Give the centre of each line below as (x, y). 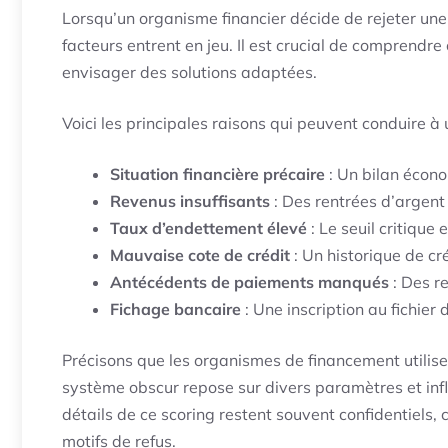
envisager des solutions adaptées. (189, 72)
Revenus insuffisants (190, 201)
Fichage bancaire (175, 309)
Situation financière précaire (217, 174)
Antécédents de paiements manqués (249, 282)
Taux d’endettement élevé (208, 228)
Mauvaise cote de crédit (200, 255)
